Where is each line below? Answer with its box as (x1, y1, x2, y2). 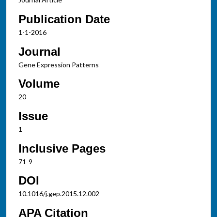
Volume (18, 77, 60, 91)
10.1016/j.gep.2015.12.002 (18, 189, 99, 198)
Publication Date (18, 12, 110, 26)
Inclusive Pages (18, 141, 106, 155)
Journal (18, 45, 61, 58)
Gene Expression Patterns (18, 60, 99, 69)
